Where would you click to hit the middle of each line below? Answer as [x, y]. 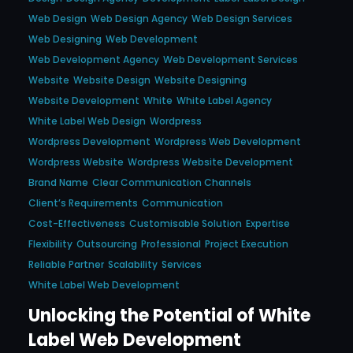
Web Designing [65, 39]
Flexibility [50, 244]
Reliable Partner [66, 265]
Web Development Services [230, 60]
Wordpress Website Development [210, 162]
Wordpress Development [89, 142]
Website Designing [201, 80]
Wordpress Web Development [228, 142]
